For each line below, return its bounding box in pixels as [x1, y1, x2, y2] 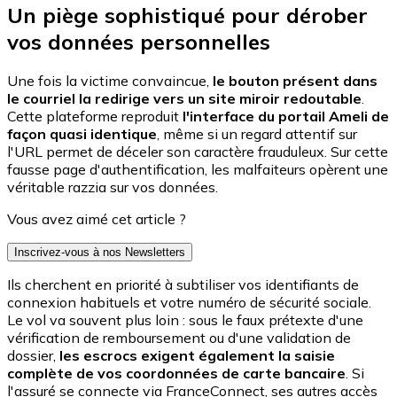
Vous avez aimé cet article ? [7, 210, 186, 229]
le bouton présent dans [213, 72, 378, 90]
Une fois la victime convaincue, [7, 72, 213, 90]
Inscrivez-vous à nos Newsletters [14, 245, 185, 260]
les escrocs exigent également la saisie [59, 346, 335, 365]
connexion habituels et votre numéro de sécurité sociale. [7, 293, 371, 312]
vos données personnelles [7, 27, 270, 55]
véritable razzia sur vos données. [7, 178, 222, 197]
